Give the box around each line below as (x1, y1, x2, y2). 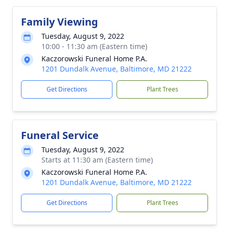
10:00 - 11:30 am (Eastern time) (41, 41, 147, 51)
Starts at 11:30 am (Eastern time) (41, 155, 153, 165)
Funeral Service (21, 128, 99, 142)
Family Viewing (21, 15, 98, 29)
